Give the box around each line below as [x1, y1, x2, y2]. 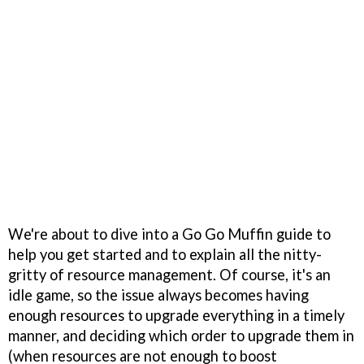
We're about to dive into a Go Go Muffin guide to [8, 224, 331, 243]
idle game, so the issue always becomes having [8, 285, 309, 304]
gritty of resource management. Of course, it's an [8, 265, 331, 284]
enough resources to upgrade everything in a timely [8, 305, 344, 324]
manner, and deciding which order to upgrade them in [8, 326, 354, 344]
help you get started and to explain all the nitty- [8, 245, 322, 263]
